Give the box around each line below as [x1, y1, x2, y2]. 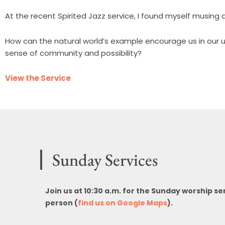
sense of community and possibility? [5, 48, 142, 59]
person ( [45, 198, 78, 208]
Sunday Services [52, 149, 158, 171]
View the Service [5, 73, 71, 84]
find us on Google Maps [78, 198, 167, 208]
